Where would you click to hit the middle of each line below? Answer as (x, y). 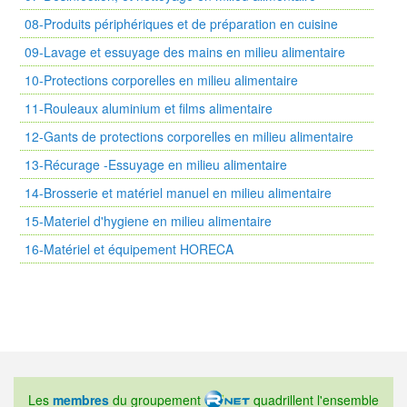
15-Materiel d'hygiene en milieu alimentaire (148, 221)
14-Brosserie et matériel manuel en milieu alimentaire (178, 193)
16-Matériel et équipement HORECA (129, 249)
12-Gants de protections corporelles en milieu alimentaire (189, 136)
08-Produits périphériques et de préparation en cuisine (181, 24)
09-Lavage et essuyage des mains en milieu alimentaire (185, 52)
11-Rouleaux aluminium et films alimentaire (149, 108)
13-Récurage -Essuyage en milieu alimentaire (156, 164)
